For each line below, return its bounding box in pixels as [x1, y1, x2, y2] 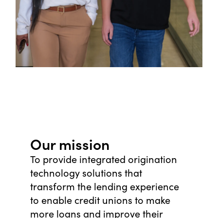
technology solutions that [30, 166, 142, 180]
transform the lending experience [30, 180, 179, 193]
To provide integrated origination [30, 152, 177, 166]
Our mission [30, 133, 109, 154]
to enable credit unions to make [30, 193, 170, 207]
